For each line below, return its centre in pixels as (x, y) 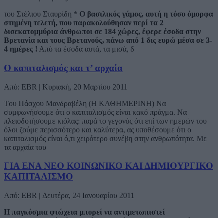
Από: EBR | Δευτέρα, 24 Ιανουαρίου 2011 (69, 196)
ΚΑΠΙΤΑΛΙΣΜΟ (38, 177)
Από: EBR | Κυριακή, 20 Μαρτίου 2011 (66, 87)
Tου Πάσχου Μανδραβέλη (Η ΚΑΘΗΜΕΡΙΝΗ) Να (85, 103)
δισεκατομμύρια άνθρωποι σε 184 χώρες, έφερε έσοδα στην (102, 32)
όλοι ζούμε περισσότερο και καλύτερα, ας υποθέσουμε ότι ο (98, 129)
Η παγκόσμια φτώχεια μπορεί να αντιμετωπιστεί (84, 212)
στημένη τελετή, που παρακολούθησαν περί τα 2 (84, 23)
